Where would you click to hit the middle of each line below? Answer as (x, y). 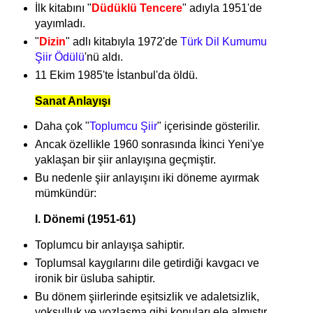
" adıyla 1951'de (222, 8)
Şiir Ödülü (59, 57)
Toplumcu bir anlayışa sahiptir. (109, 245)
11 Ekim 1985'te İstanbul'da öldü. (116, 75)
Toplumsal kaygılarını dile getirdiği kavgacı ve (147, 263)
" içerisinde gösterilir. (210, 126)
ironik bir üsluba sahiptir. (96, 278)
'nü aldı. (103, 57)
